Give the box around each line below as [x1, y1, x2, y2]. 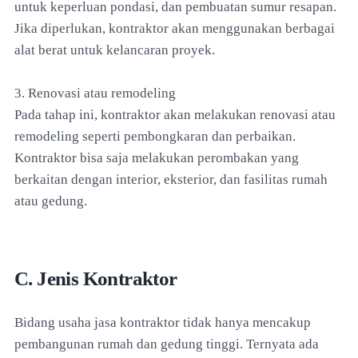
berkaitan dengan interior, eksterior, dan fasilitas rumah [14, 171, 328, 187]
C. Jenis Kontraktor [14, 267, 177, 289]
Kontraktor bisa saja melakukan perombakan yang [14, 149, 299, 165]
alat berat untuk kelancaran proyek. [14, 42, 215, 58]
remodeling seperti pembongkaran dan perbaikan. [14, 128, 296, 144]
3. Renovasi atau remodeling [14, 85, 176, 101]
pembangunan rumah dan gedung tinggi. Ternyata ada [14, 336, 319, 352]
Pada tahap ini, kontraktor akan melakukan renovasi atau [14, 106, 336, 122]
